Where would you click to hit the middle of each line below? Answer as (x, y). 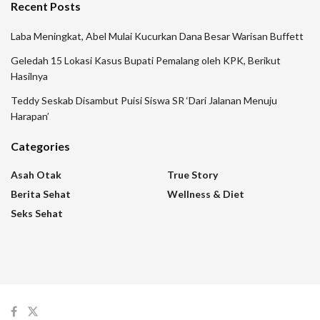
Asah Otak (36, 174)
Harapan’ (30, 116)
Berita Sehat (41, 194)
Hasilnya (29, 76)
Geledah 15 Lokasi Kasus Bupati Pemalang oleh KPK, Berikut (146, 60)
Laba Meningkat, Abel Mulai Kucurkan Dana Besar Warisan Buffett (157, 36)
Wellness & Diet (206, 194)
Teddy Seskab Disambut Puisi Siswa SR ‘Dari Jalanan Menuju (144, 100)
